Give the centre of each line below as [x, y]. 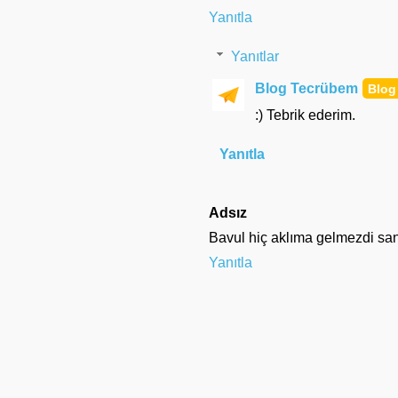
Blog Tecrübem [306, 88]
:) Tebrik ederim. [305, 115]
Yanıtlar [255, 56]
